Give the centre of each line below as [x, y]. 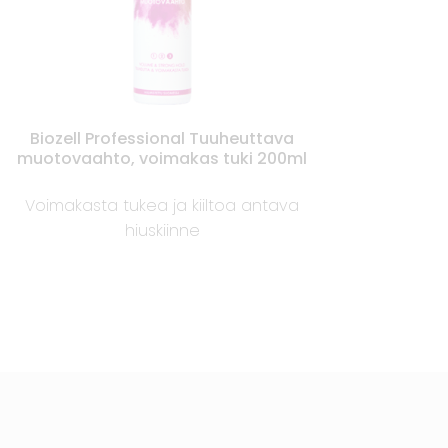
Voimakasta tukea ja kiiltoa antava [162, 206]
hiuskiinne [162, 231]
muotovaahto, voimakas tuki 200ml [162, 159]
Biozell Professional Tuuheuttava [162, 139]
